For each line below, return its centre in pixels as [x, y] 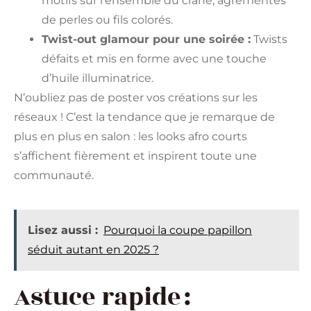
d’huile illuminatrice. [98, 78]
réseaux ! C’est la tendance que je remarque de [144, 117]
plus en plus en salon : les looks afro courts [131, 136]
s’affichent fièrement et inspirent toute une [135, 155]
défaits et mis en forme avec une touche [154, 58]
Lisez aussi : [63, 230]
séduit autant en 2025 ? [93, 250]
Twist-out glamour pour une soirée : [146, 39]
